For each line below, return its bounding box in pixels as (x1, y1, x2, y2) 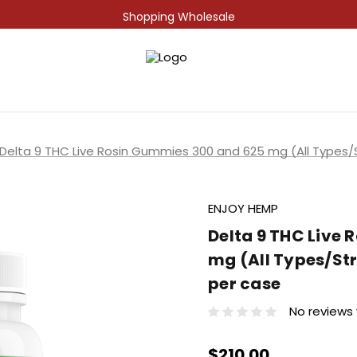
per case (208, 273, 280, 295)
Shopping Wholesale (122, 9, 235, 25)
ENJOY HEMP (208, 200, 278, 217)
